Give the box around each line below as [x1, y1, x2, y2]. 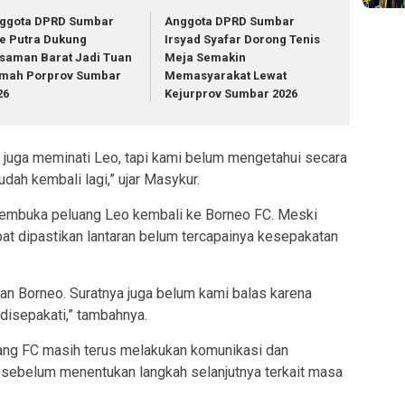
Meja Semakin [165, 50, 247, 64]
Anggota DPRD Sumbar [165, 14, 296, 28]
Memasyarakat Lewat [165, 68, 287, 82]
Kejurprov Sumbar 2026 [165, 86, 298, 100]
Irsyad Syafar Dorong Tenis [165, 32, 321, 46]
